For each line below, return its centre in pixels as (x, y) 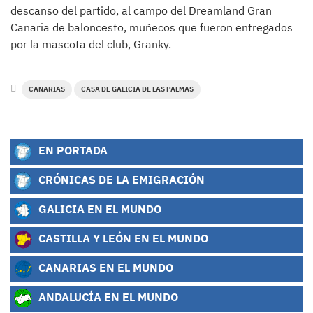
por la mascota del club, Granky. (91, 44)
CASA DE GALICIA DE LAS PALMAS (137, 89)
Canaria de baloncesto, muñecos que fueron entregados (152, 28)
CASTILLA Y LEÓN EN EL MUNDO (122, 238)
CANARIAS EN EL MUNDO (104, 268)
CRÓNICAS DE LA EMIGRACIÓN (120, 180)
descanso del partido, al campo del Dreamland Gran (141, 11)
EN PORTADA (72, 150)
